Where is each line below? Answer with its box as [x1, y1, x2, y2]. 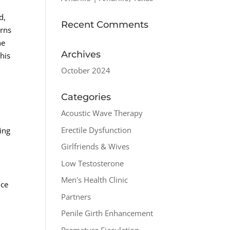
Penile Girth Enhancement [61, 208, 154, 218]
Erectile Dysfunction [61, 124, 132, 135]
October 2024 [61, 65, 111, 75]
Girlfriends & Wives [61, 141, 130, 151]
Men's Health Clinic [61, 175, 128, 185]
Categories [61, 91, 111, 103]
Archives [61, 49, 101, 60]
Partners [61, 191, 91, 202]
